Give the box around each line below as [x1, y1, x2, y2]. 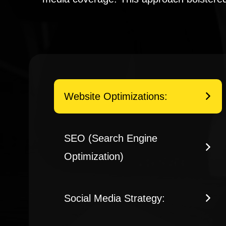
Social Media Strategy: [64, 193, 165, 204]
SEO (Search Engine [64, 133, 157, 144]
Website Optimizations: [64, 91, 167, 102]
